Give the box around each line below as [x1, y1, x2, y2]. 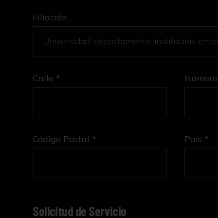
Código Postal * [33, 133, 97, 145]
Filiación [33, 11, 68, 23]
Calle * [33, 72, 61, 84]
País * [184, 133, 209, 145]
